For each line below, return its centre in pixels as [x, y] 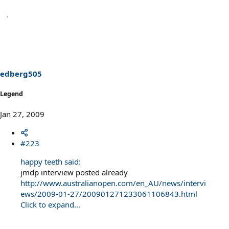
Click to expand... [50, 205]
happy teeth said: [51, 162]
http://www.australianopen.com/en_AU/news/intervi [113, 183]
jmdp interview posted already [74, 173]
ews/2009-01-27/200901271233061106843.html [109, 194]
